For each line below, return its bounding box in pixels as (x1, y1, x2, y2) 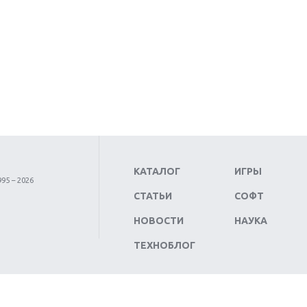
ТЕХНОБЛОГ (134, 240, 195, 251)
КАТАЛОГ (134, 166, 180, 177)
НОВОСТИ (134, 215, 184, 226)
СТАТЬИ (134, 191, 172, 201)
